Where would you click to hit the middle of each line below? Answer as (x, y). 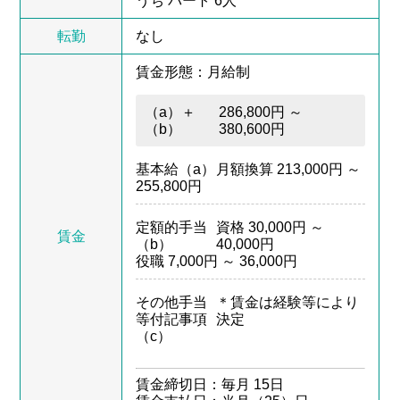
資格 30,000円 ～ (271, 227)
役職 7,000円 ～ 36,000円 (217, 261)
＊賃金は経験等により (288, 302)
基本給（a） (176, 169)
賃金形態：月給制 (193, 71)
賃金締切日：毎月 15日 (210, 384)
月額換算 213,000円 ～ (289, 169)
